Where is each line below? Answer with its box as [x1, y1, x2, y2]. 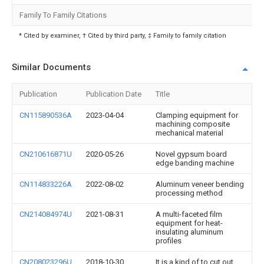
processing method [156, 189, 223, 197]
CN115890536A [19, 111, 72, 120]
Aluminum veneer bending [156, 180, 244, 189]
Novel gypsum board [156, 150, 227, 159]
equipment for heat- [156, 219, 223, 227]
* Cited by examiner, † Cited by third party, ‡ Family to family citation [19, 32, 226, 39]
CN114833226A [19, 180, 72, 189]
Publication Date [86, 90, 141, 98]
